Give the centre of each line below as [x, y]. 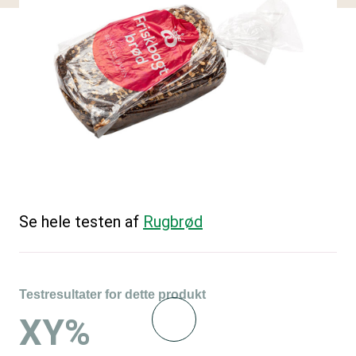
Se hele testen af [81, 222]
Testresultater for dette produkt [112, 294]
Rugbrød [173, 222]
